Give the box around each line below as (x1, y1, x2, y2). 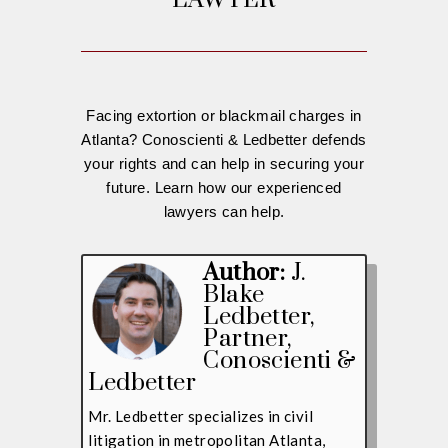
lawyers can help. (163, 203, 285, 220)
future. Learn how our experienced (106, 179, 342, 196)
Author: (203, 257, 286, 288)
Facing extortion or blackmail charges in (86, 107, 362, 124)
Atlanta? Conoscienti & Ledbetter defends (81, 131, 367, 148)
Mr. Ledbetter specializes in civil (88, 406, 313, 425)
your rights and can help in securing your (83, 155, 365, 172)
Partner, (203, 323, 292, 354)
